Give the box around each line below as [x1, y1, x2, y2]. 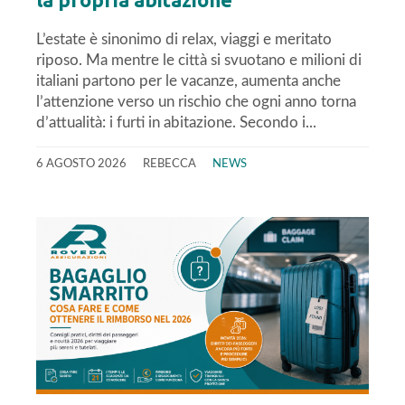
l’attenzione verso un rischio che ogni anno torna [36, 93, 356, 109]
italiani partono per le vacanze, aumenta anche [36, 72, 341, 89]
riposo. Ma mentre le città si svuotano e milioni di [36, 52, 362, 68]
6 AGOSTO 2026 [36, 157, 127, 169]
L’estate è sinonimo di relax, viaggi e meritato [36, 31, 332, 47]
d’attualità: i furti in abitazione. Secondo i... [36, 114, 316, 130]
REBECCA [143, 157, 196, 169]
